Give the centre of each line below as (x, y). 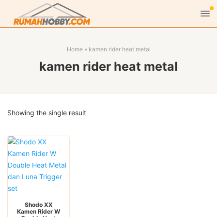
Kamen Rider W (39, 211)
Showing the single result (47, 113)
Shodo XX (39, 205)
